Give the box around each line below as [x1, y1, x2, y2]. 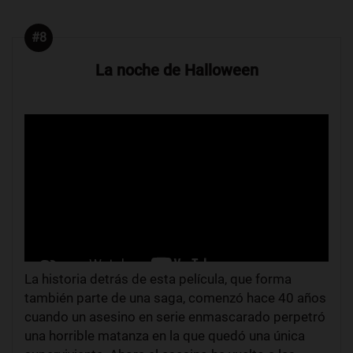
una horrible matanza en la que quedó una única [24, 327, 305, 344]
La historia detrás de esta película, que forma [24, 270, 292, 287]
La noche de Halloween [95, 60, 258, 80]
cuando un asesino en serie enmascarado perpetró [24, 308, 325, 325]
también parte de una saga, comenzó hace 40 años [24, 289, 326, 306]
